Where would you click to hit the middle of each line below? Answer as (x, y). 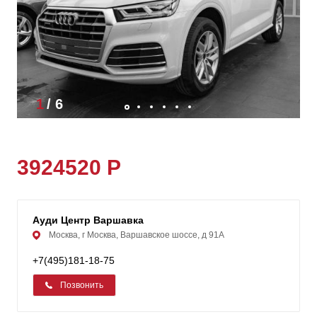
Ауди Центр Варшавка (88, 220)
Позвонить (82, 286)
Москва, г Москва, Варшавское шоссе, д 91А (137, 235)
